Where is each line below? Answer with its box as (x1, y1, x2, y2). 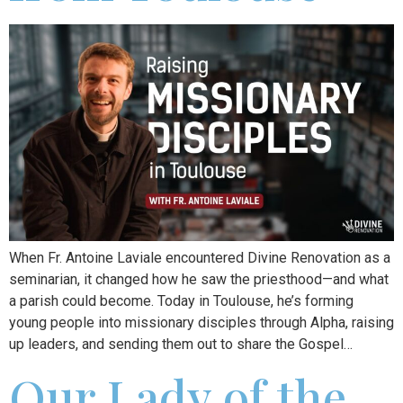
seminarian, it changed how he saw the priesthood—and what (9, 271, 389, 289)
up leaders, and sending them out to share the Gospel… (9, 336, 353, 354)
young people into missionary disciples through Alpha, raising (9, 314, 394, 332)
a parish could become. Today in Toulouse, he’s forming (9, 292, 354, 310)
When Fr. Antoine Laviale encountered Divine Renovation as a (9, 249, 390, 267)
